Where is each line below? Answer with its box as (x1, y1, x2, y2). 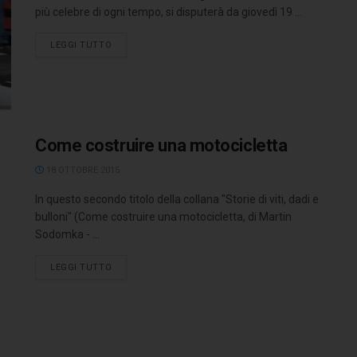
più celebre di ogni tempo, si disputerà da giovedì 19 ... (35, 6, 302, 18)
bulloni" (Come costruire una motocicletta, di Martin (35, 210, 292, 224)
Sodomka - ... (35, 228, 100, 241)
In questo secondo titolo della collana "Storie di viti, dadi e (35, 193, 319, 206)
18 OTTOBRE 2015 (44, 165, 120, 176)
